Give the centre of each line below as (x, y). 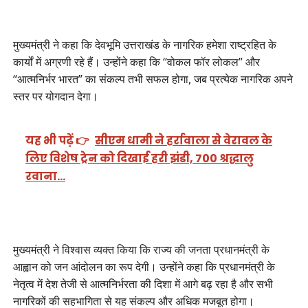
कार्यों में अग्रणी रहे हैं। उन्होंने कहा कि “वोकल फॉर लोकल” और (136, 62)
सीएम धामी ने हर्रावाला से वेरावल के (184, 141)
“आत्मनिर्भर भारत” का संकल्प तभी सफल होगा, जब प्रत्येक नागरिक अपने (153, 79)
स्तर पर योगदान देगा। (55, 96)
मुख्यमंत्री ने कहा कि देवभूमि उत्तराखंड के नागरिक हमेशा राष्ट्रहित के (144, 45)
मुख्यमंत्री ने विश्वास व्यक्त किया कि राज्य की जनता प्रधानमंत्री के (141, 250)
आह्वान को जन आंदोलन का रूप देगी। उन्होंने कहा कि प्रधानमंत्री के (144, 267)
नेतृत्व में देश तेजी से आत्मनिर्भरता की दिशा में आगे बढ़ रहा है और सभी (143, 284)
